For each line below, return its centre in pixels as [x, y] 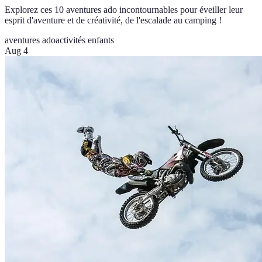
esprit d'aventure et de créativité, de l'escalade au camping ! [113, 20]
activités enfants [85, 40]
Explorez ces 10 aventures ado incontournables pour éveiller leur [124, 10]
